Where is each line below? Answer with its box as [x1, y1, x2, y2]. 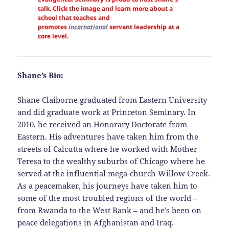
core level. [38, 31, 68, 40]
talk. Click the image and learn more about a [38, 4, 173, 13]
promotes [38, 22, 67, 31]
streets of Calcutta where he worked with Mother [17, 143, 198, 154]
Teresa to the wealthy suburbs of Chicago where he [17, 155, 205, 166]
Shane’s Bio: [17, 70, 64, 80]
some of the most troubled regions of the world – [17, 192, 198, 203]
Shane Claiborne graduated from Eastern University [17, 94, 208, 105]
